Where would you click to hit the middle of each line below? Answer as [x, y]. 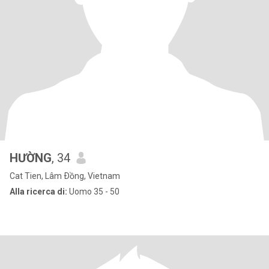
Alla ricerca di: [38, 192]
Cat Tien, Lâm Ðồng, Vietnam [65, 176]
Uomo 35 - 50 [93, 192]
